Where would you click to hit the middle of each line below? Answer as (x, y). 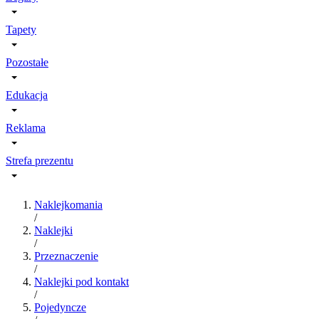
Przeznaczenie (66, 256)
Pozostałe (27, 62)
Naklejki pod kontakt (82, 282)
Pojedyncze (60, 307)
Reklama (26, 128)
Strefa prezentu (40, 161)
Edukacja (27, 95)
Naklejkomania (68, 205)
